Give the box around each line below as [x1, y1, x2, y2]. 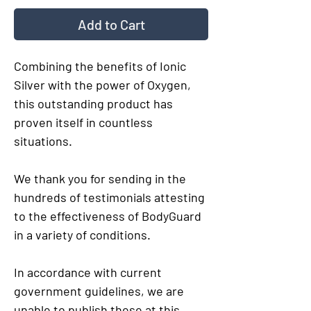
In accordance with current [14, 264, 162, 280]
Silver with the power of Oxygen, [14, 77, 191, 92]
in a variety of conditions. [14, 227, 151, 242]
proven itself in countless [14, 115, 153, 130]
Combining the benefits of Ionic [14, 58, 186, 74]
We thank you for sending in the [14, 171, 186, 186]
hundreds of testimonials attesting [14, 190, 205, 205]
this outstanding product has [14, 96, 173, 111]
